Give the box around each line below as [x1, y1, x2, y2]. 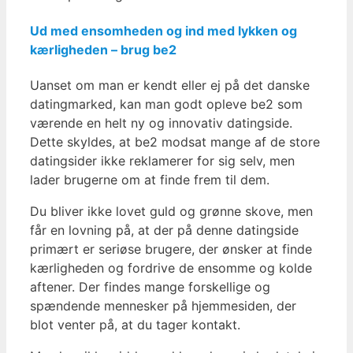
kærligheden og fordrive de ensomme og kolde [30, 259, 312, 276]
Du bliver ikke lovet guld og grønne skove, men [30, 203, 313, 219]
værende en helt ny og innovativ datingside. [30, 114, 292, 131]
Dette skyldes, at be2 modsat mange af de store [30, 133, 320, 150]
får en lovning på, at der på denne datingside [30, 221, 299, 238]
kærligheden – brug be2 [30, 41, 176, 58]
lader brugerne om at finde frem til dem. [30, 171, 269, 188]
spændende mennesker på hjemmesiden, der [30, 297, 296, 314]
